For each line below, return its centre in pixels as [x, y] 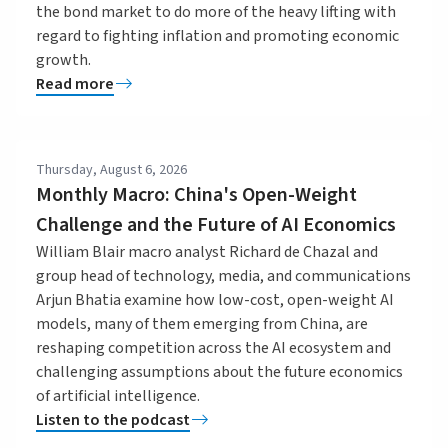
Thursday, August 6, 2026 [111, 169]
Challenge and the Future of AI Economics [216, 224]
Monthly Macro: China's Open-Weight [196, 194]
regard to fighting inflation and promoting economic [217, 35]
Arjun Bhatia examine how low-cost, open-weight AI [215, 299]
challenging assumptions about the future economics [219, 371]
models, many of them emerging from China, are [202, 323]
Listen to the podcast [113, 419]
